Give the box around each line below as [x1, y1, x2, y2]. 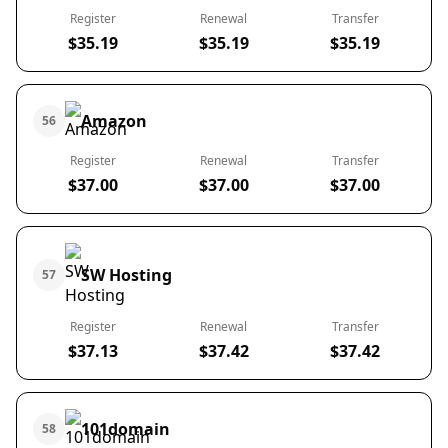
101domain [81, 418, 170, 440]
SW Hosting [81, 264, 172, 286]
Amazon [81, 110, 147, 132]
